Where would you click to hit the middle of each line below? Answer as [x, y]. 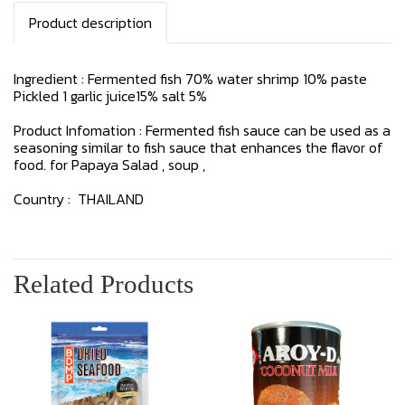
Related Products [104, 284]
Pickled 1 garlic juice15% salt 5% [110, 96]
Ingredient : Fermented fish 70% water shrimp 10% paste [190, 79]
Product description [90, 23]
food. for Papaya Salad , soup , [109, 165]
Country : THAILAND [80, 199]
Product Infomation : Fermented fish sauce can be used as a [202, 130]
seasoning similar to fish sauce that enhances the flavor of [198, 147]
